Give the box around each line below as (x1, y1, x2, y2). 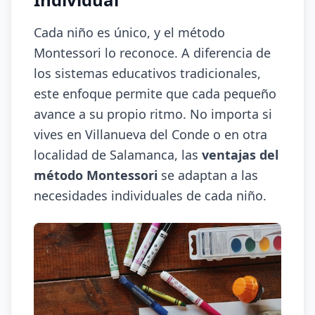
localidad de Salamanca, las (34, 146, 202, 163)
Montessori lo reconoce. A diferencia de (34, 44, 271, 61)
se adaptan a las (157, 167, 258, 184)
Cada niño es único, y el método (34, 24, 225, 41)
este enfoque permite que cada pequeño (34, 85, 276, 102)
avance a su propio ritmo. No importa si (34, 105, 272, 122)
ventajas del (202, 146, 278, 163)
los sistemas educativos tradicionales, (34, 65, 261, 82)
